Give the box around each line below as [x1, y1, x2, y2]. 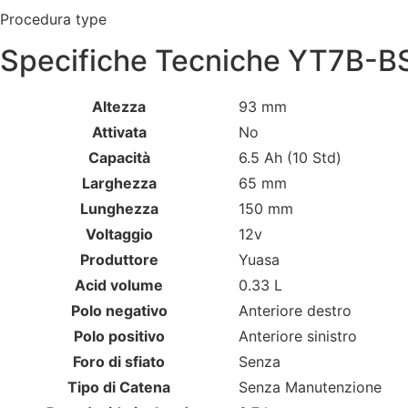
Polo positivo [73, 326, 165, 345]
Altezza [92, 97, 146, 116]
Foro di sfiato [73, 352, 165, 371]
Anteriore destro [239, 301, 352, 320]
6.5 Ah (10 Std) [239, 148, 342, 167]
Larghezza [81, 173, 157, 192]
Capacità [87, 148, 150, 167]
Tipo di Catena [67, 377, 170, 396]
